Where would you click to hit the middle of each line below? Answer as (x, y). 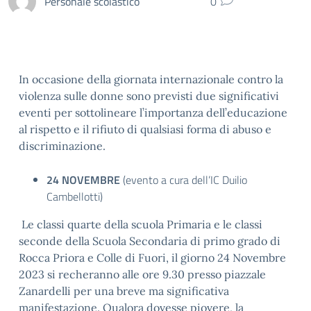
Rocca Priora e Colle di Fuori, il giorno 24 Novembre (152, 258)
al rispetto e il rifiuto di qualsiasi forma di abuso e (145, 129)
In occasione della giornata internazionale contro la (151, 79)
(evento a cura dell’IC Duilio (185, 180)
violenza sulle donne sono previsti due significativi (150, 96)
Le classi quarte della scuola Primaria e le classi (142, 224)
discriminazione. (62, 146)
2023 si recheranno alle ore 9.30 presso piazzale (142, 274)
